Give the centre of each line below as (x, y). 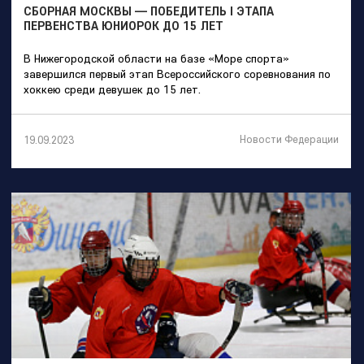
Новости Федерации (289, 139)
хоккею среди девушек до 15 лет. (112, 90)
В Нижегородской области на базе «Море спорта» (156, 59)
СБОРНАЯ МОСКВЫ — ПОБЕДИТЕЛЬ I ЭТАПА (149, 11)
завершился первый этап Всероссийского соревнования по (177, 74)
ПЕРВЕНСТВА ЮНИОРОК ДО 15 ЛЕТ (123, 26)
